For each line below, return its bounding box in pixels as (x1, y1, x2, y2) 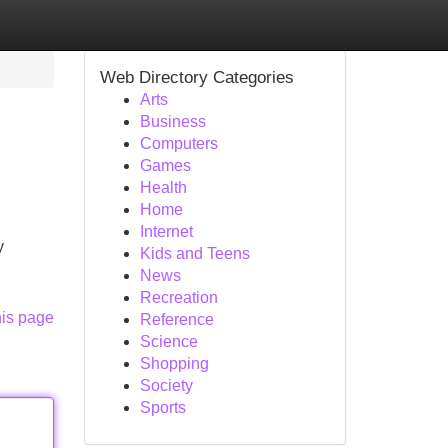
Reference (139, 311, 214, 328)
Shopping (139, 355, 209, 372)
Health (139, 179, 187, 196)
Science (139, 333, 198, 350)
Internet (139, 223, 193, 240)
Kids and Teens (139, 245, 250, 262)
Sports (139, 399, 186, 416)
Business (139, 113, 206, 130)
